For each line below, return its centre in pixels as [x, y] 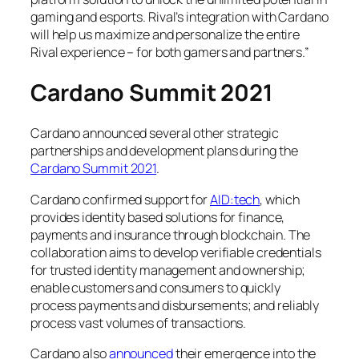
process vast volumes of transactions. [139, 323]
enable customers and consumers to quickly [155, 287]
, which [280, 199]
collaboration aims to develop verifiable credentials [176, 252]
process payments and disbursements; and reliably [175, 305]
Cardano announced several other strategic [155, 133]
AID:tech [235, 199]
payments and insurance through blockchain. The [171, 234]
